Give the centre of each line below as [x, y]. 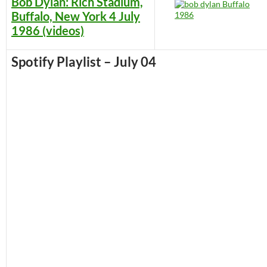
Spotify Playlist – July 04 [84, 62]
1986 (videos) [48, 31]
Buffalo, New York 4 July [76, 16]
